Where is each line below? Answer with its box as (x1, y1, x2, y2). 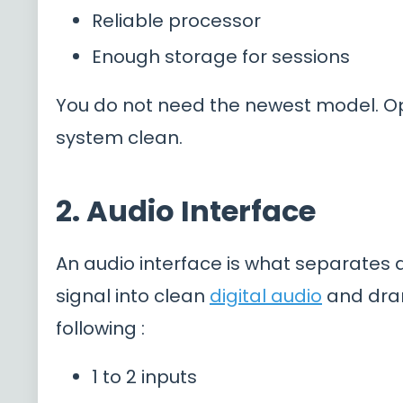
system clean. (56, 124, 183, 150)
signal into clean (56, 282, 210, 309)
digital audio (210, 282, 322, 309)
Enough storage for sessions (92, 43, 350, 69)
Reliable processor (92, 7, 261, 33)
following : (56, 315, 145, 341)
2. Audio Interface (56, 190, 316, 231)
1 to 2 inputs (92, 363, 197, 390)
